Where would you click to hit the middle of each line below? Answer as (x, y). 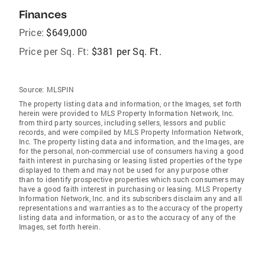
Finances (43, 14)
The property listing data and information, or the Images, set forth (130, 104)
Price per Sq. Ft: (54, 51)
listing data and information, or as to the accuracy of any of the (127, 217)
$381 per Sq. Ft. (127, 51)
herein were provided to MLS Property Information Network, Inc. (127, 113)
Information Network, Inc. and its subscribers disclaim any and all (131, 198)
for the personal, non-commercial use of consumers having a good (132, 151)
